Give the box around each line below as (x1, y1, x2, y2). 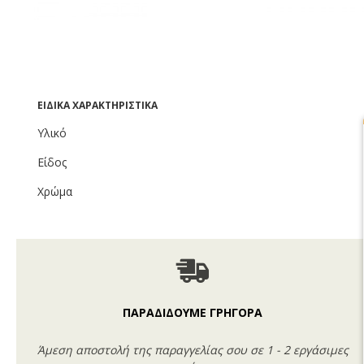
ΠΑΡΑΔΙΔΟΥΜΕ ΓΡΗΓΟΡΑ (123, 305, 263, 320)
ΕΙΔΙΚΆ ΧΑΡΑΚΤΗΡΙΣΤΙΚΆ (37, 98, 158, 112)
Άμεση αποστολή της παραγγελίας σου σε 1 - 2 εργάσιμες (37, 342, 349, 357)
